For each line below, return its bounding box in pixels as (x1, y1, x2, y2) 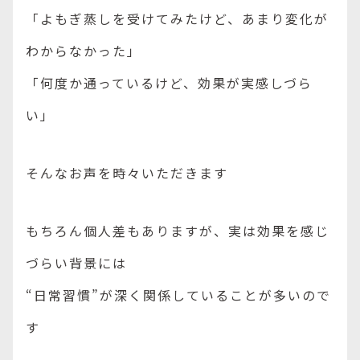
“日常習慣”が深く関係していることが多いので (26, 285, 331, 305)
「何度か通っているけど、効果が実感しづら (26, 73, 313, 92)
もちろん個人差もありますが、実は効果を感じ (26, 221, 329, 240)
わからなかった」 (26, 41, 141, 60)
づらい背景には (26, 253, 127, 272)
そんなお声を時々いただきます (26, 163, 228, 182)
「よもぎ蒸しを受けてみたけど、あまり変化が (26, 9, 329, 28)
